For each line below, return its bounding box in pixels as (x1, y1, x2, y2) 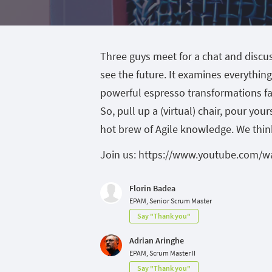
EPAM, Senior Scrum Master (129, 196, 212, 205)
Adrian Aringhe (129, 235, 184, 246)
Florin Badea (129, 183, 175, 194)
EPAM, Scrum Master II (129, 248, 195, 257)
